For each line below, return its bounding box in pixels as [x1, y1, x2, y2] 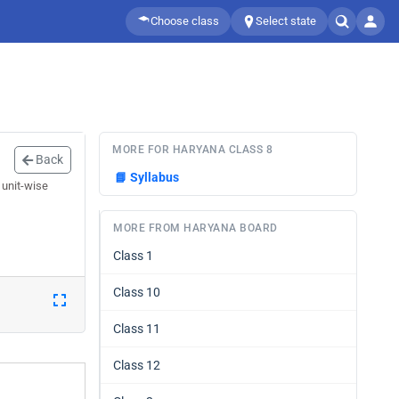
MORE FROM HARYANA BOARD [113, 222, 278, 234]
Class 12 [113, 358, 160, 372]
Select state [256, 14, 316, 28]
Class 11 [113, 322, 160, 336]
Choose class [151, 14, 219, 28]
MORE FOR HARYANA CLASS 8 [112, 143, 273, 156]
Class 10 [113, 285, 160, 299]
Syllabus [130, 170, 179, 184]
